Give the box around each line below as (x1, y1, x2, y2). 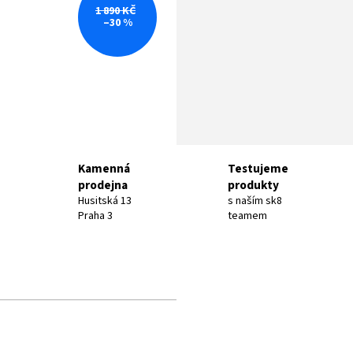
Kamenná (78, 160, 131, 177)
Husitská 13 (78, 193, 132, 209)
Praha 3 (78, 208, 113, 224)
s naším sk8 (228, 193, 283, 209)
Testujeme (228, 160, 289, 177)
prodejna (78, 176, 128, 194)
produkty (228, 176, 280, 194)
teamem (228, 208, 268, 224)
